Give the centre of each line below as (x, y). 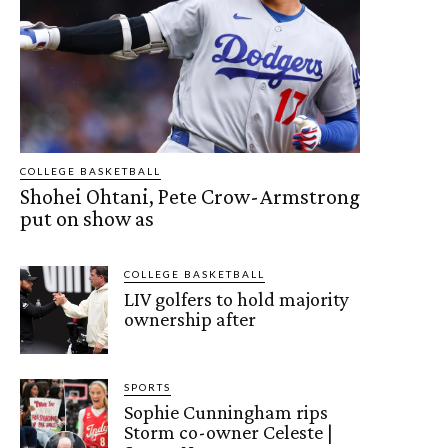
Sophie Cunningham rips (226, 411)
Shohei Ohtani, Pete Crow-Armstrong (190, 196)
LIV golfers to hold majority (237, 298)
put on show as (87, 218)
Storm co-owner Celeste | (229, 431)
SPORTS (148, 386)
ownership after (190, 318)
